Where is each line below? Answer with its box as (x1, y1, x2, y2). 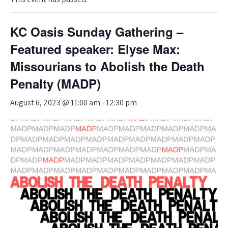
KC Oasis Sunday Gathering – (10, 23, 183, 40)
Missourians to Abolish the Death (10, 58, 205, 75)
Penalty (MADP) (10, 75, 101, 92)
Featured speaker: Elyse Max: (10, 40, 180, 58)
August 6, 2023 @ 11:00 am (10, 97, 100, 108)
